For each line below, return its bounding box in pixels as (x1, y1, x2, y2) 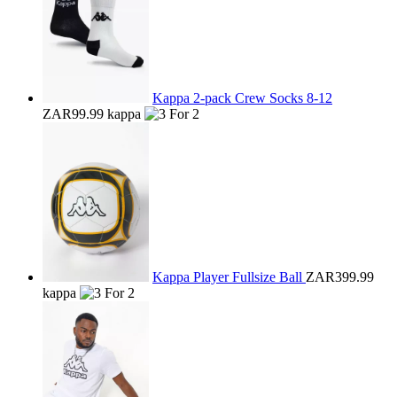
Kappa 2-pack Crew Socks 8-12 (152, 90, 332, 105)
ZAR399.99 (306, 269, 374, 284)
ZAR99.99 (43, 106, 104, 121)
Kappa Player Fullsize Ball (152, 269, 306, 284)
